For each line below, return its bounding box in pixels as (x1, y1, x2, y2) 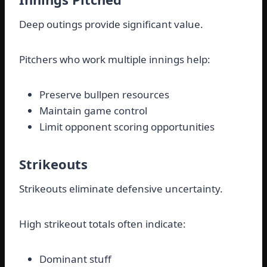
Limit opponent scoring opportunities (39, 120, 215, 134)
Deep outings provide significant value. (19, 17, 203, 32)
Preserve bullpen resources (39, 88, 169, 102)
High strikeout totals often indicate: (19, 217, 186, 231)
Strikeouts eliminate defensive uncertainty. (19, 182, 223, 196)
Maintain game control (39, 104, 147, 118)
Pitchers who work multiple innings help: (19, 52, 210, 67)
